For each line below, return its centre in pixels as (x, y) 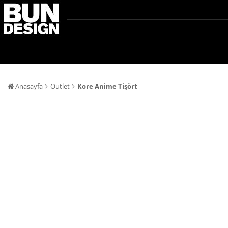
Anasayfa (28, 86)
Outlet (60, 86)
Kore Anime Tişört (107, 86)
